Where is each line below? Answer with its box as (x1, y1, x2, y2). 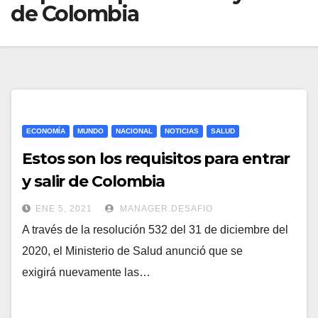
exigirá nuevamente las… (22, 266, 150, 279)
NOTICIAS (165, 127, 199, 136)
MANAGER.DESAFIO (117, 204, 213, 214)
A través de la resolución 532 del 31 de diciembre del (22, 224, 288, 236)
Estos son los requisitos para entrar (22, 149, 290, 169)
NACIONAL (116, 127, 153, 136)
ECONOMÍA (26, 127, 65, 136)
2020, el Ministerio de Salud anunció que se (22, 245, 243, 258)
